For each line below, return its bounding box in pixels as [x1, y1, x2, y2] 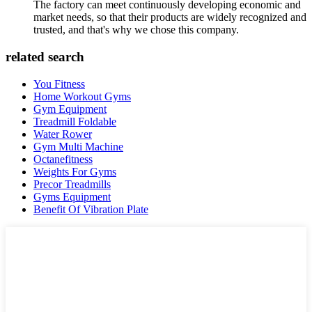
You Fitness [33, 77, 85, 90]
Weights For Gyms [33, 165, 116, 178]
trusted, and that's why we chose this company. [33, 24, 239, 36]
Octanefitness [33, 153, 93, 165]
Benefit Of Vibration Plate [33, 203, 148, 215]
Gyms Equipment [33, 190, 111, 203]
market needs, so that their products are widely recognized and [33, 11, 306, 24]
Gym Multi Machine [33, 140, 123, 153]
